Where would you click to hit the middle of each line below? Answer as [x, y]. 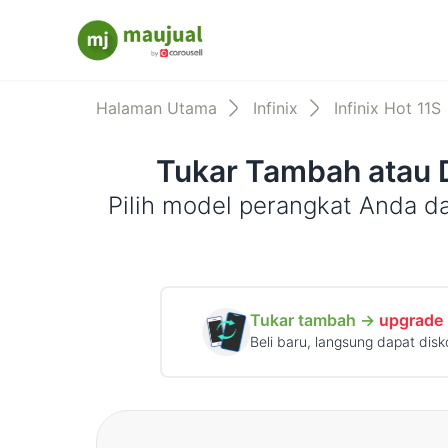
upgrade [411, 320]
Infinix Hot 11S [387, 108]
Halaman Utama [156, 108]
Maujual [165, 50]
